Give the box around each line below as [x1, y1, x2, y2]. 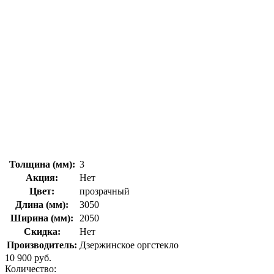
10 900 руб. [5, 252, 51, 263]
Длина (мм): [15, 199, 68, 210]
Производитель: [7, 239, 77, 250]
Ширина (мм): [10, 212, 73, 223]
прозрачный [80, 185, 130, 196]
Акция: [26, 172, 58, 183]
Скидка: [23, 226, 61, 237]
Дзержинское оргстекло [80, 239, 179, 250]
